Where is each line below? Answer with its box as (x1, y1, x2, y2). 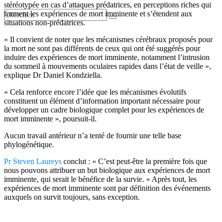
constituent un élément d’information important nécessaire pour (4, 97, 200, 105)
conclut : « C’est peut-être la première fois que (61, 157, 207, 166)
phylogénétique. (4, 140, 54, 149)
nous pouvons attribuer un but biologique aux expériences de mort (4, 166, 210, 174)
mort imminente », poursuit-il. (4, 114, 97, 123)
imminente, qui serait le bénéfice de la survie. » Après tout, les (4, 175, 197, 183)
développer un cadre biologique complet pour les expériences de (4, 106, 204, 114)
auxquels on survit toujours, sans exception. (4, 193, 140, 201)
